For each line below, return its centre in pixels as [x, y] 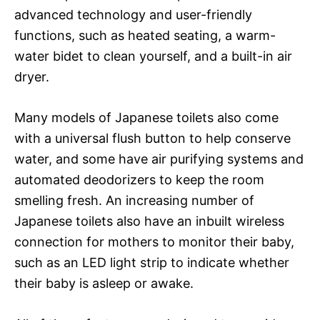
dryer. [32, 76]
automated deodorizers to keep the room [139, 179]
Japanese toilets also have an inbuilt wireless [149, 221]
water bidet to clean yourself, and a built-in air [153, 56]
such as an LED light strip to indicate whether [152, 262]
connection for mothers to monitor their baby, [154, 241]
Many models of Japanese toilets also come [146, 117]
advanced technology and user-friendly [133, 14]
